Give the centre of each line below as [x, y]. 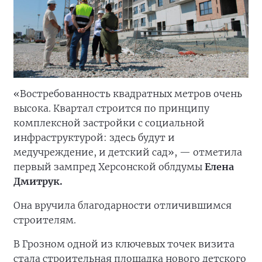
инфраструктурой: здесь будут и [94, 137]
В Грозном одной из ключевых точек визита [124, 244]
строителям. [45, 220]
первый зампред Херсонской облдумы [109, 166]
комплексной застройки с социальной [109, 123]
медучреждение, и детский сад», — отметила [128, 152]
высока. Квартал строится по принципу [111, 108]
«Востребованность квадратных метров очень [128, 93]
